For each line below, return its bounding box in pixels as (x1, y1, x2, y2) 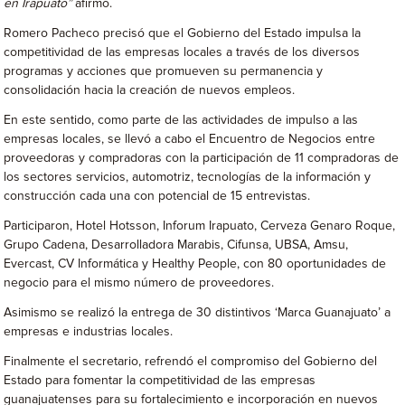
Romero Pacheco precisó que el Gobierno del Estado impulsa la (4, 27, 362, 40)
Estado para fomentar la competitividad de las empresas (4, 374, 316, 387)
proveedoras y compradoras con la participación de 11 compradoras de (4, 152, 400, 165)
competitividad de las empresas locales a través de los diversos (4, 46, 361, 59)
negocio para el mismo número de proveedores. (4, 277, 275, 289)
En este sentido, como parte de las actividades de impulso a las (4, 114, 359, 127)
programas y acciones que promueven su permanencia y (4, 65, 324, 78)
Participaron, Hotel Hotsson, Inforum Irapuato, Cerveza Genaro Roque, (4, 220, 396, 232)
